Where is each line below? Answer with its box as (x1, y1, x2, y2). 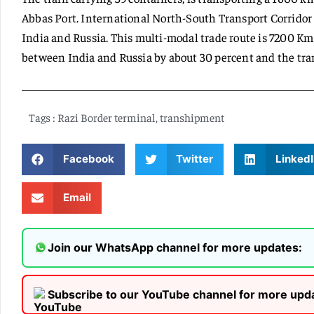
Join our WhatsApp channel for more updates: (48, 240, 302, 255)
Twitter (176, 152, 213, 166)
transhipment (160, 109, 224, 124)
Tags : (29, 109, 55, 124)
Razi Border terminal (57, 109, 156, 124)
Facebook (62, 152, 114, 166)
